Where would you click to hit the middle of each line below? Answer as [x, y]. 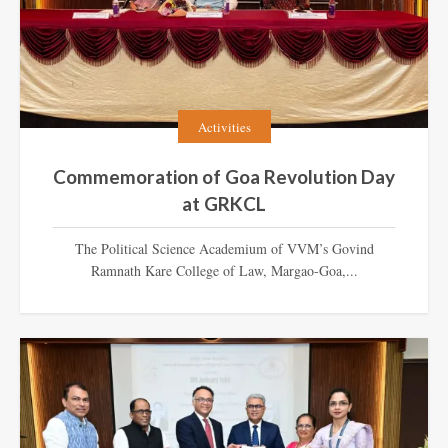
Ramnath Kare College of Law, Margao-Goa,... [224, 271]
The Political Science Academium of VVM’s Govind [224, 249]
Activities [224, 126]
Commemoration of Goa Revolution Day [224, 177]
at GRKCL [224, 204]
